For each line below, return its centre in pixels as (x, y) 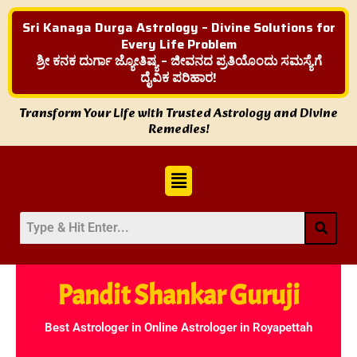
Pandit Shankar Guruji (178, 295)
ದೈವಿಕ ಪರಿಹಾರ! (178, 78)
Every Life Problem (178, 45)
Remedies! (178, 130)
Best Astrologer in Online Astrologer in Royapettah (178, 327)
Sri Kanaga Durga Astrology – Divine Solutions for (178, 28)
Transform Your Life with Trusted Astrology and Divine (178, 114)
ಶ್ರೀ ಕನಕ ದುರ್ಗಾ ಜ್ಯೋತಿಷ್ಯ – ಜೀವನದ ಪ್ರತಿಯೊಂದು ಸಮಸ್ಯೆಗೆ (178, 61)
